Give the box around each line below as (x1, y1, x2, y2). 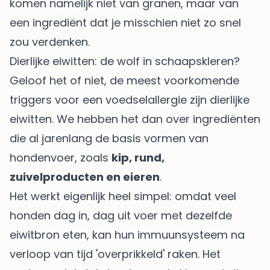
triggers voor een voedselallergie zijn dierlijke (10, 92, 250, 107)
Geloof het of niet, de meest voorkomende (10, 72, 239, 88)
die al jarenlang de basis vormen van (10, 130, 209, 146)
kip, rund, (111, 149, 165, 165)
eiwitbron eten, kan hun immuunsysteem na (10, 227, 245, 242)
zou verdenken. (10, 34, 90, 49)
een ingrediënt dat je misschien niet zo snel (10, 14, 241, 30)
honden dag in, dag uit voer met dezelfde (10, 207, 232, 223)
